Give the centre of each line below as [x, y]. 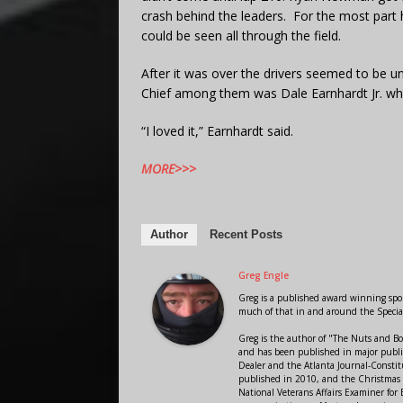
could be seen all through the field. [241, 35]
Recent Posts [246, 234]
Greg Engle [264, 275]
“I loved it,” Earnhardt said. [217, 130]
